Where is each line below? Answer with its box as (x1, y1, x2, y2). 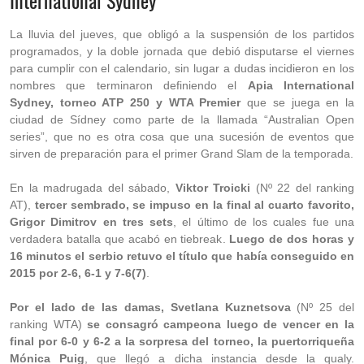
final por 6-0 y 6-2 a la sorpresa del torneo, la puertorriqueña (10, 335, 354, 348)
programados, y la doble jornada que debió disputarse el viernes (10, 45, 354, 58)
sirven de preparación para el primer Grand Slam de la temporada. (10, 147, 353, 160)
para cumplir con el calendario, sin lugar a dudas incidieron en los (10, 62, 354, 75)
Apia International (247, 79, 355, 92)
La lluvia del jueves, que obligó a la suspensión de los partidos (10, 28, 354, 41)
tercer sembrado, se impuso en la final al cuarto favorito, (34, 198, 355, 211)
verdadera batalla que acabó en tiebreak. (10, 232, 230, 245)
